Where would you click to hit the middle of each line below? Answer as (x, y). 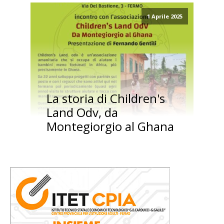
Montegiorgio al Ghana (110, 126)
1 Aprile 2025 (164, 16)
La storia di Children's (105, 98)
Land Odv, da (82, 112)
